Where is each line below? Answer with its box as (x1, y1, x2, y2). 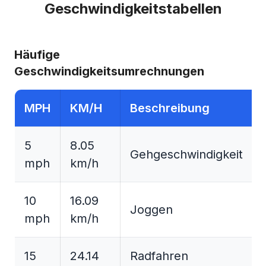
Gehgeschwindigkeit (130, 147, 243, 162)
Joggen (130, 202, 173, 217)
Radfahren (130, 249, 188, 264)
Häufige (14, 47, 60, 62)
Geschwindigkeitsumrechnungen (14, 64, 204, 79)
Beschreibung (130, 101, 210, 116)
